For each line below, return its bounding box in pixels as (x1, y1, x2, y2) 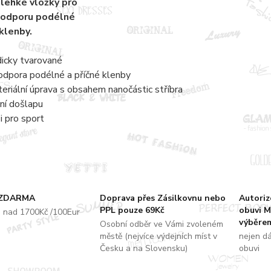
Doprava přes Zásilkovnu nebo (99, 192, 226, 204)
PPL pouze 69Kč (99, 204, 165, 216)
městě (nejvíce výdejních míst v (99, 230, 217, 242)
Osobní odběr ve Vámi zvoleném (99, 218, 223, 230)
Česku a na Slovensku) (99, 242, 188, 254)
